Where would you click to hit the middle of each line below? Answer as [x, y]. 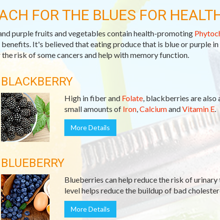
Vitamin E [198, 109]
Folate [132, 98]
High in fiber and [93, 98]
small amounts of [93, 109]
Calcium [153, 109]
